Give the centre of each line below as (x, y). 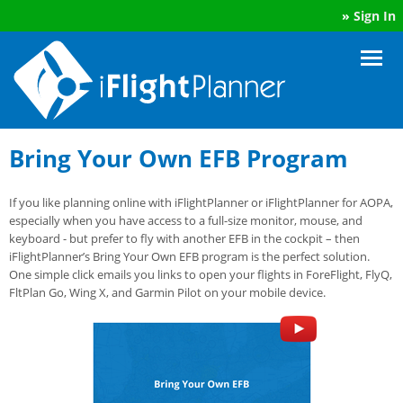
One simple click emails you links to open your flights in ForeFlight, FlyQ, (201, 274)
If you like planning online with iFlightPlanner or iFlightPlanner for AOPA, (201, 202)
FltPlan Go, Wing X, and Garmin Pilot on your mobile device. (170, 292)
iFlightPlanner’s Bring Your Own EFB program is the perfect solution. (191, 256)
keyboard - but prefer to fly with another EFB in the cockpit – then (184, 238)
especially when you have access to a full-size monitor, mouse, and (186, 220)
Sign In (375, 16)
